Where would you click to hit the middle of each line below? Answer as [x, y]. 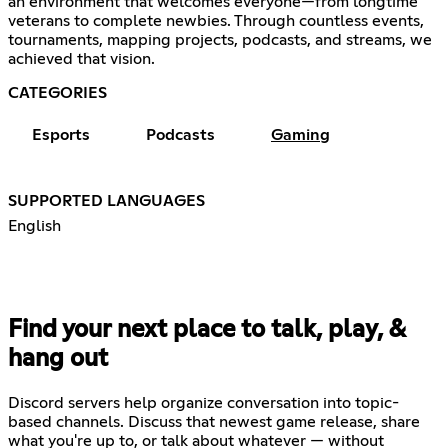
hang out [58, 359]
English [34, 226]
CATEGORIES [57, 93]
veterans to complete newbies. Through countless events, [216, 21]
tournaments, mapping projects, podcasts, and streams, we [220, 40]
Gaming [300, 135]
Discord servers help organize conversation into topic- [203, 403]
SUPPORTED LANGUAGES [106, 201]
